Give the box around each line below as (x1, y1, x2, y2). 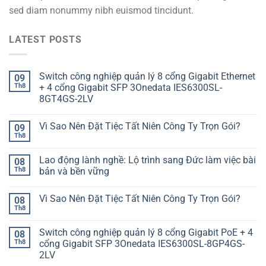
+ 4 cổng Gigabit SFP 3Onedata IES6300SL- (39, 82, 222, 94)
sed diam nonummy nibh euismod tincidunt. (9, 5, 194, 17)
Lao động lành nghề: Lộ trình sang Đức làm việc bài (39, 154, 256, 166)
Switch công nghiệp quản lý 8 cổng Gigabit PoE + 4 (39, 227, 253, 239)
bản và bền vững (39, 166, 109, 178)
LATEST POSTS (9, 34, 82, 46)
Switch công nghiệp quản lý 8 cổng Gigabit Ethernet (39, 71, 255, 83)
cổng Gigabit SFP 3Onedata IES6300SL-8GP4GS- (39, 238, 245, 250)
